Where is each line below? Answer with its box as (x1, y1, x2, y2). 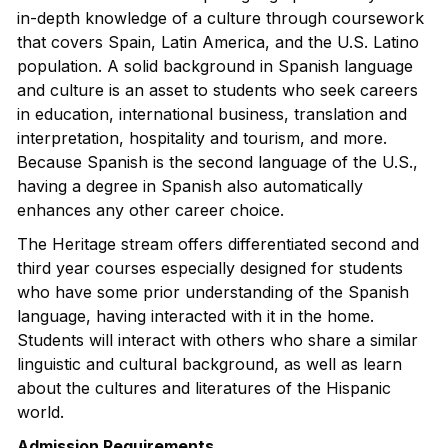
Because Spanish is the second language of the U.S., (17, 152, 418, 172)
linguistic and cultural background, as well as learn (17, 354, 402, 374)
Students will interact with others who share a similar (17, 330, 418, 350)
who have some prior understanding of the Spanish (17, 282, 409, 302)
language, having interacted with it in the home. (17, 306, 374, 326)
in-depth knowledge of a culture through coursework (17, 8, 424, 28)
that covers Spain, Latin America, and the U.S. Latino (17, 32, 419, 52)
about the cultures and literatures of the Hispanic (17, 378, 391, 398)
